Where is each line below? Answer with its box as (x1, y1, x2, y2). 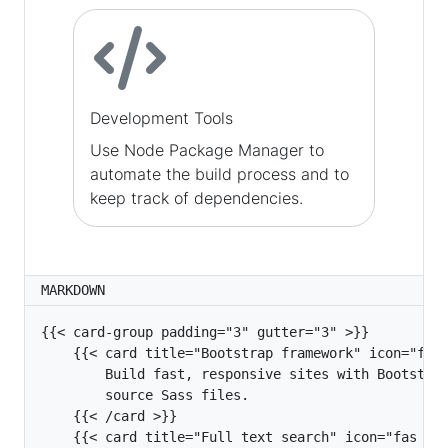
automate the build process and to (90, 164, 349, 184)
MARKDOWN (41, 282, 105, 298)
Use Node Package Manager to (90, 140, 324, 160)
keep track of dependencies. (90, 188, 303, 208)
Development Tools (90, 108, 233, 128)
